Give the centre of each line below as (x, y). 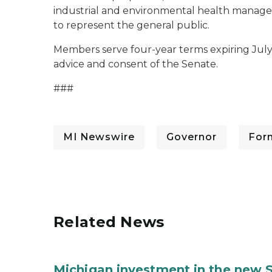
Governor (192, 137)
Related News (109, 222)
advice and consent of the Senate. (136, 64)
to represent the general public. (131, 25)
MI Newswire (99, 137)
